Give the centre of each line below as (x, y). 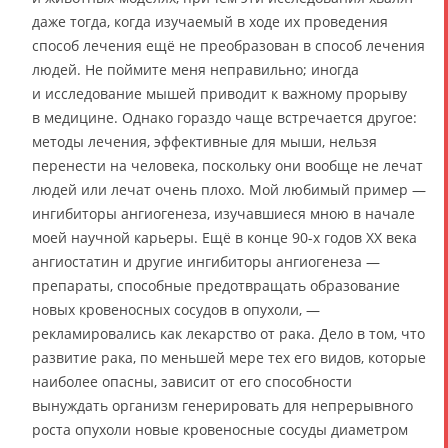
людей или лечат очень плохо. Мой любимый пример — (229, 189)
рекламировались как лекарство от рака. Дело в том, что (228, 333)
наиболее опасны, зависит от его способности (192, 381)
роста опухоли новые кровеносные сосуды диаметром (220, 429)
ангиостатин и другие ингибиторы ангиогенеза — (206, 261)
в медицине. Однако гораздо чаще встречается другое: (224, 117)
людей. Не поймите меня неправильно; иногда (195, 69)
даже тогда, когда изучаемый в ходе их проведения (210, 21)
